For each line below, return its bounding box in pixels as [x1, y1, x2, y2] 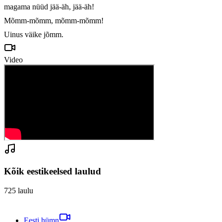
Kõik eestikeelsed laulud [4, 166, 101, 177]
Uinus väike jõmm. [4, 30, 63, 39]
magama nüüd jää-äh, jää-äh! [4, 2, 94, 11]
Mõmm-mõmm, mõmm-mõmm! [4, 16, 104, 25]
